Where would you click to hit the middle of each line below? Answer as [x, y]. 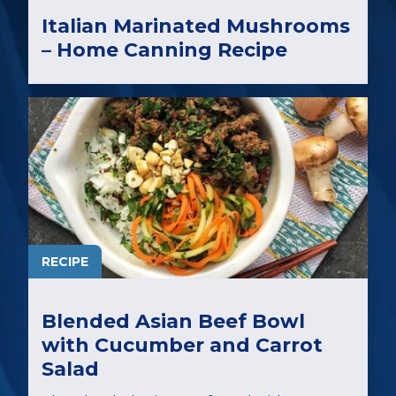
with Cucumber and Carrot [182, 345]
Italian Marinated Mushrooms [196, 27]
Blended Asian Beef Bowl [173, 321]
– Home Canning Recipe [164, 50]
